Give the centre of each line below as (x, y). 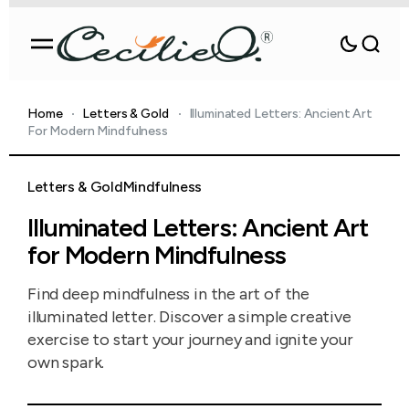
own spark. (66, 362)
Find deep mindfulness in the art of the (168, 294)
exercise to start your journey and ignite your (190, 340)
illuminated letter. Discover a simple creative (189, 317)
